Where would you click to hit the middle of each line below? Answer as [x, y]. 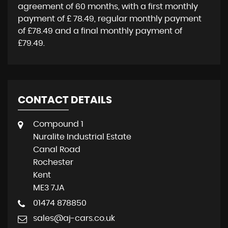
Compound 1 [58, 124]
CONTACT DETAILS [65, 100]
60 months [97, 7]
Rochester [53, 162]
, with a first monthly [158, 7]
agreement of [47, 7]
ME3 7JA [49, 188]
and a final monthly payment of [118, 31]
